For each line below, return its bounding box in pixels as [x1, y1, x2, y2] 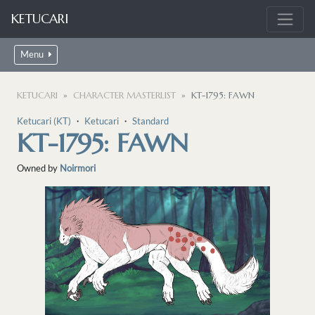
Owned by [17, 162, 60, 174]
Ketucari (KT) [17, 115, 71, 127]
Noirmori [60, 162, 96, 174]
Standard [132, 115, 169, 127]
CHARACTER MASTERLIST [73, 90, 176, 102]
